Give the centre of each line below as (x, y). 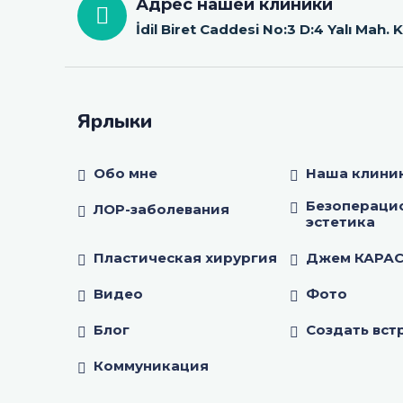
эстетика (340, 221)
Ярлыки (115, 121)
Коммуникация (152, 365)
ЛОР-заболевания (162, 209)
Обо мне (126, 173)
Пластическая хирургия (186, 257)
